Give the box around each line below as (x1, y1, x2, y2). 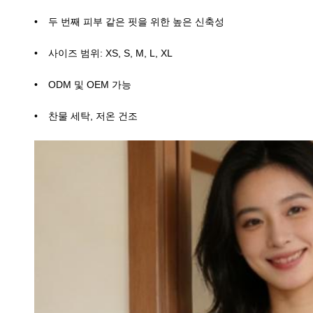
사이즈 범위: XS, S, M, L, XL (48, 48, 173, 59)
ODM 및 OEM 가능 (48, 79, 131, 91)
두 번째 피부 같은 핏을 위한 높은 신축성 (48, 16, 224, 28)
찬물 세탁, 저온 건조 (48, 110, 138, 122)
